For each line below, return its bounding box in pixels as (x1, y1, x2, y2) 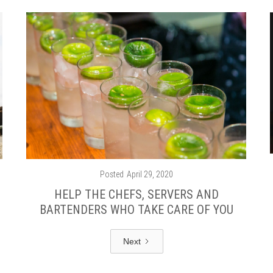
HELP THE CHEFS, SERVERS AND (54, 186, 219, 202)
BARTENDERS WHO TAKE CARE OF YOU (39, 201, 233, 217)
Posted (99, 168, 124, 180)
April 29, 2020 (126, 168, 173, 180)
